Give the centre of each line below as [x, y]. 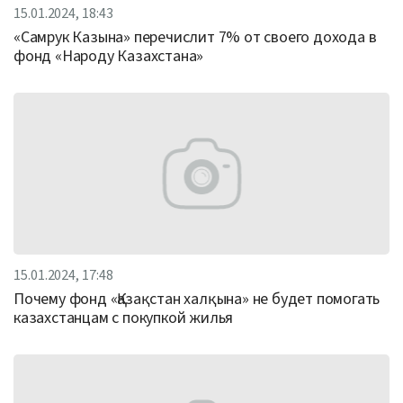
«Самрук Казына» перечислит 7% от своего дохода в [195, 37]
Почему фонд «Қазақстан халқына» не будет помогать [197, 299]
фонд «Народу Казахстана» [109, 56]
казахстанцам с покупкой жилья [124, 318]
